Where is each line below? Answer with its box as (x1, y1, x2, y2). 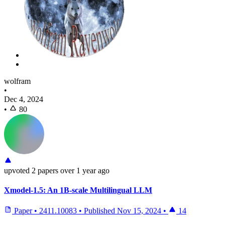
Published (84, 206, 117, 215)
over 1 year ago (60, 166, 109, 175)
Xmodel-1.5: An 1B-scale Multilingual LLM (4, 186, 152, 195)
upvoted (4, 166, 30, 175)
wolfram (4, 76, 31, 85)
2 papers (30, 166, 58, 175)
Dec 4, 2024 (4, 94, 43, 103)
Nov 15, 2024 (117, 206, 161, 215)
